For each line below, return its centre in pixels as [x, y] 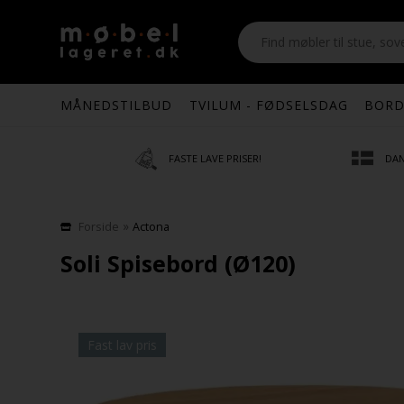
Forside [99, 227]
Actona [151, 227]
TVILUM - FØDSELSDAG [268, 105]
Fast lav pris [123, 345]
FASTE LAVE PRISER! [216, 158]
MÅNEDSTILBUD [117, 105]
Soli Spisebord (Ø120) [179, 263]
